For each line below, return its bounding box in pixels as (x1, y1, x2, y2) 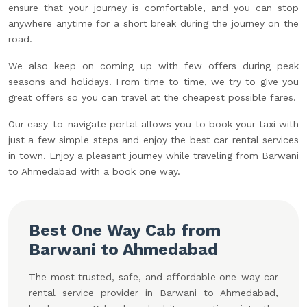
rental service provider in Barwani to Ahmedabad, (29, 287, 278, 298)
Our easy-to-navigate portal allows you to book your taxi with (8, 119, 299, 130)
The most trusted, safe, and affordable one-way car (29, 271, 278, 282)
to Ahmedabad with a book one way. (8, 166, 180, 177)
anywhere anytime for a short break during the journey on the (8, 18, 299, 29)
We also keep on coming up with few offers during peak (8, 60, 299, 71)
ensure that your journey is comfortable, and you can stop (8, 2, 299, 13)
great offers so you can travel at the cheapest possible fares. (8, 92, 296, 103)
